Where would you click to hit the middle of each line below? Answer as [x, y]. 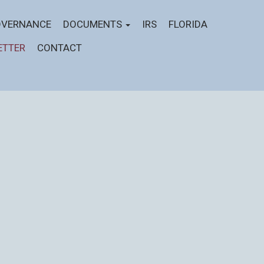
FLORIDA [188, 24]
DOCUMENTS [94, 24]
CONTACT [60, 48]
